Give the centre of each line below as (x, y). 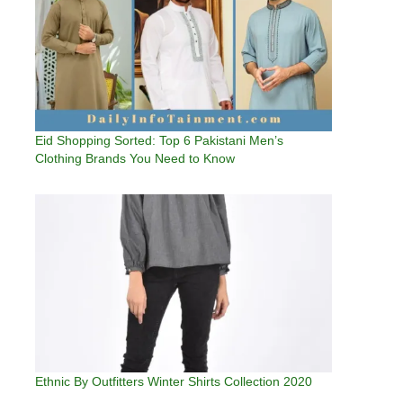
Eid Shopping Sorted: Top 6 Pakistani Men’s (159, 141)
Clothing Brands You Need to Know (135, 159)
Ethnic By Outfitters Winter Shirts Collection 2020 (174, 382)
